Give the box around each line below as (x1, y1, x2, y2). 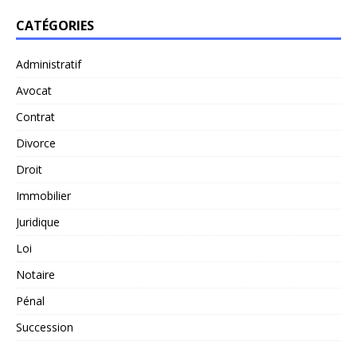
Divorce (16, 135, 56, 151)
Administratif (16, 56, 81, 72)
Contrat (16, 108, 55, 124)
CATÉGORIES (16, 16, 94, 34)
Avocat (16, 82, 52, 98)
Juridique (16, 214, 60, 229)
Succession (16, 319, 73, 335)
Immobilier (16, 187, 71, 203)
